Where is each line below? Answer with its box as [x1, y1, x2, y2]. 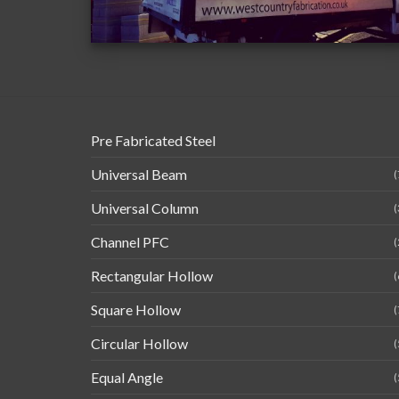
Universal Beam [91, 166, 187, 183]
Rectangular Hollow [91, 267, 213, 285]
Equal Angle [91, 369, 163, 387]
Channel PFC [91, 233, 169, 251]
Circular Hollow [91, 335, 188, 353]
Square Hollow [91, 301, 181, 319]
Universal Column [91, 199, 199, 217]
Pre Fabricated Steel [91, 132, 216, 150]
